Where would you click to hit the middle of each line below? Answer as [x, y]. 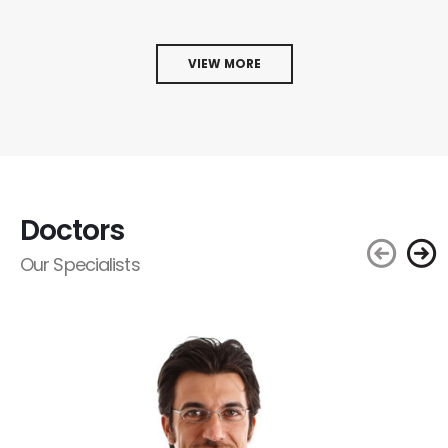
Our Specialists [80, 265]
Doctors [72, 231]
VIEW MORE [224, 63]
